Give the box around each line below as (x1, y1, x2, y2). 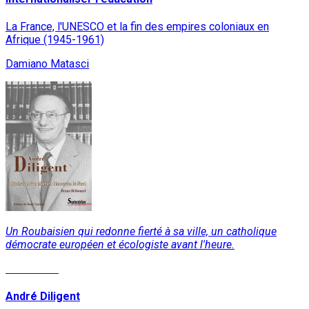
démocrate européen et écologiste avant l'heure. (6, 237, 235, 251)
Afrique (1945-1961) (6, 32, 104, 46)
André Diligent (6, 290, 80, 303)
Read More (6, 261, 59, 275)
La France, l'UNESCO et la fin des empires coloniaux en (6, 19, 269, 33)
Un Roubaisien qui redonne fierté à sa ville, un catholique (6, 224, 277, 238)
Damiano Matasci (6, 57, 89, 70)
